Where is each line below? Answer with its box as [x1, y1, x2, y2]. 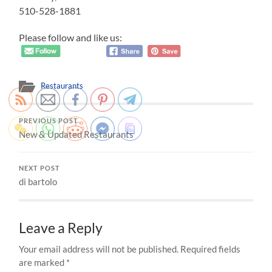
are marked [19, 257, 67, 268]
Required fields [180, 243, 241, 255]
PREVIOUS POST [19, 117, 79, 125]
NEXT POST [19, 165, 61, 172]
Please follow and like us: [19, 31, 123, 43]
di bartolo [19, 176, 58, 188]
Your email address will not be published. [19, 243, 179, 255]
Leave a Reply [19, 220, 103, 237]
